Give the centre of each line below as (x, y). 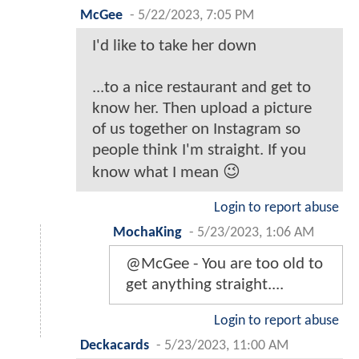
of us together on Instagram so (196, 130)
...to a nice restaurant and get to (202, 88)
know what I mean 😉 (166, 173)
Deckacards (115, 346)
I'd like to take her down (174, 46)
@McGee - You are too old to (224, 264)
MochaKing (147, 233)
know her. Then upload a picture (202, 109)
